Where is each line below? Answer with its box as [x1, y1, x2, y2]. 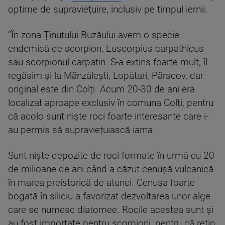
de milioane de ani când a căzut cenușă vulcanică [8, 164, 213, 175]
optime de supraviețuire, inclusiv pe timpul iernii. [8, 4, 207, 15]
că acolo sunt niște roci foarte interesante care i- [8, 111, 208, 122]
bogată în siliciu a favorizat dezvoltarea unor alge [8, 191, 210, 202]
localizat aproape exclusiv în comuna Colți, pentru [8, 97, 213, 108]
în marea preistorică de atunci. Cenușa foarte [8, 177, 195, 188]
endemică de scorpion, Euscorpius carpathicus [8, 43, 204, 54]
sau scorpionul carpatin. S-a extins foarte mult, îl [8, 57, 207, 68]
